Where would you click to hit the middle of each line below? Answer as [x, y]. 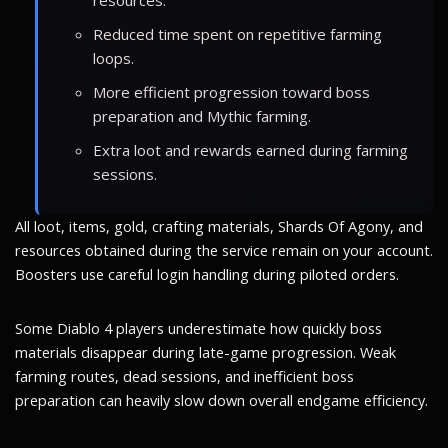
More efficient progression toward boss [231, 91]
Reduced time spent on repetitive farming [237, 33]
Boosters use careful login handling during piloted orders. [207, 274]
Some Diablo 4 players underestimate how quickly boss [198, 328]
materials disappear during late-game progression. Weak [205, 352]
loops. [113, 57]
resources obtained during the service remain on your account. [224, 250]
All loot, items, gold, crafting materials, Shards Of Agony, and [219, 226]
